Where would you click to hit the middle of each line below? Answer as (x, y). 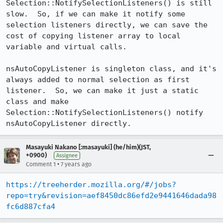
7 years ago (76, 164)
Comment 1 (41, 164)
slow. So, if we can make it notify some (96, 14)
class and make (37, 102)
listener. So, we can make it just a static (102, 91)
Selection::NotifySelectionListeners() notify (105, 112)
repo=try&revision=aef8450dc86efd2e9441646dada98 (111, 196)
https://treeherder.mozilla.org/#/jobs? (91, 185)
